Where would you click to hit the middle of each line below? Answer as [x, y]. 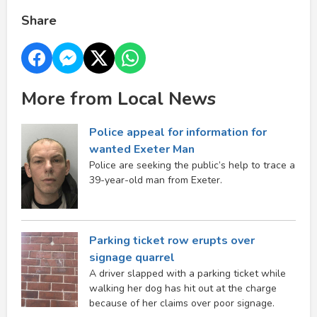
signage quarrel [132, 257]
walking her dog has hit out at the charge [183, 288]
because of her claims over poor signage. [182, 303]
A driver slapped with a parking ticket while [188, 273]
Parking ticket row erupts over [172, 240]
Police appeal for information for [178, 132]
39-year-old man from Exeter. [156, 180]
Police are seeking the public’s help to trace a [192, 165]
